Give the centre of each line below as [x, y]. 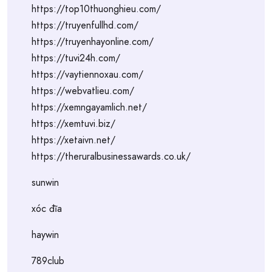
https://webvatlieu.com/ [83, 91]
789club [48, 261]
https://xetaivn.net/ [73, 140]
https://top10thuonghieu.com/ [96, 9]
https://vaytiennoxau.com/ [87, 74]
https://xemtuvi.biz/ [73, 124]
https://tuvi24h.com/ [76, 58]
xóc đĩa [47, 209]
